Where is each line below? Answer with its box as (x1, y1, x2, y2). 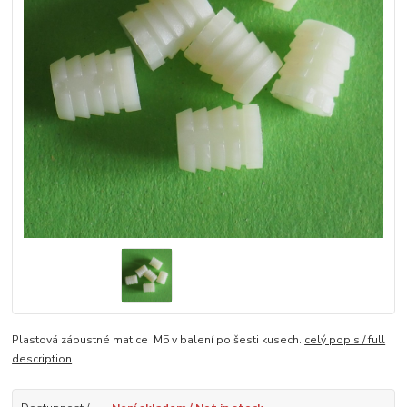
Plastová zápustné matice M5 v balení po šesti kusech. (12, 332, 305, 347)
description (12, 351, 73, 366)
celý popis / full (304, 332, 386, 347)
